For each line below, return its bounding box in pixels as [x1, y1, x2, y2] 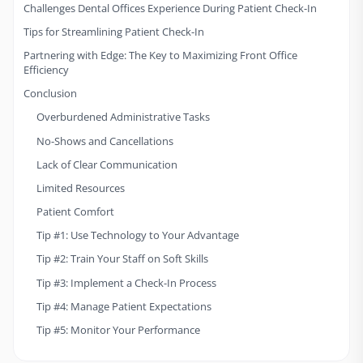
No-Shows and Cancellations [36, 133, 173, 148]
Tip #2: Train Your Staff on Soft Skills [36, 251, 208, 267]
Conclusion [23, 86, 77, 101]
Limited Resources [36, 180, 125, 195]
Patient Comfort [36, 204, 114, 220]
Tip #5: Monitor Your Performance [36, 322, 200, 338]
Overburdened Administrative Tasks [36, 109, 210, 125]
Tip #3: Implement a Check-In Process [36, 275, 216, 290]
